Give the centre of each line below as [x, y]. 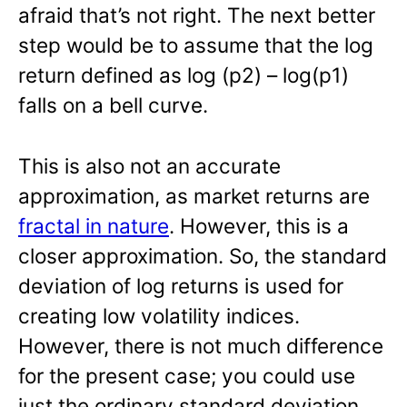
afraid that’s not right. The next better [197, 15]
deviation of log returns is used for [181, 285]
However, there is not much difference [201, 345]
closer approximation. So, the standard [203, 255]
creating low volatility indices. [159, 315]
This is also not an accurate [149, 165]
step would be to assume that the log [196, 45]
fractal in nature [94, 225]
